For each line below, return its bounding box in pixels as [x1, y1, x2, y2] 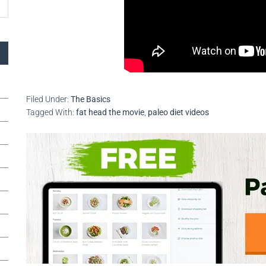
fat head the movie [76, 107, 144, 117]
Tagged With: [26, 107, 76, 117]
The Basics [71, 94, 110, 104]
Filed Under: [26, 94, 71, 104]
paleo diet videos [148, 107, 209, 117]
